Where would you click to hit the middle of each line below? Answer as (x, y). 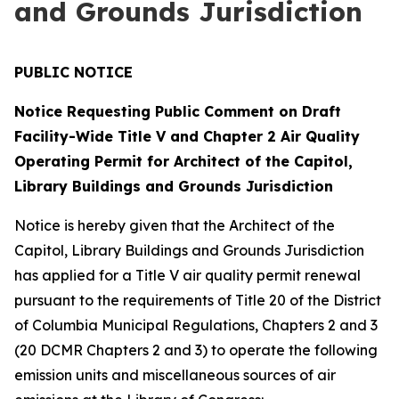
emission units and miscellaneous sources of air (175, 375)
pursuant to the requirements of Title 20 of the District (198, 300)
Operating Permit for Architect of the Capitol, (183, 161)
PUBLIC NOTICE (73, 72)
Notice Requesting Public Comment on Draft (178, 111)
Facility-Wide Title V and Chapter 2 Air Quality (187, 136)
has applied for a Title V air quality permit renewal (187, 275)
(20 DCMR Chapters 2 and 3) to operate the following (196, 350)
